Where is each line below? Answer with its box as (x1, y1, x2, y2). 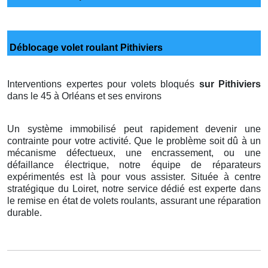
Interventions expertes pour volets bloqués (7, 78, 199, 89)
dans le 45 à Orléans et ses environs (7, 90, 162, 101)
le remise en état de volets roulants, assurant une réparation (7, 195, 261, 206)
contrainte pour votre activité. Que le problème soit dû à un (7, 135, 261, 146)
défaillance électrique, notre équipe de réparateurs (7, 159, 261, 170)
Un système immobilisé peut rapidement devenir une (7, 123, 261, 134)
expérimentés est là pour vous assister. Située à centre (7, 171, 261, 182)
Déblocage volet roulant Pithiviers (7, 42, 163, 53)
